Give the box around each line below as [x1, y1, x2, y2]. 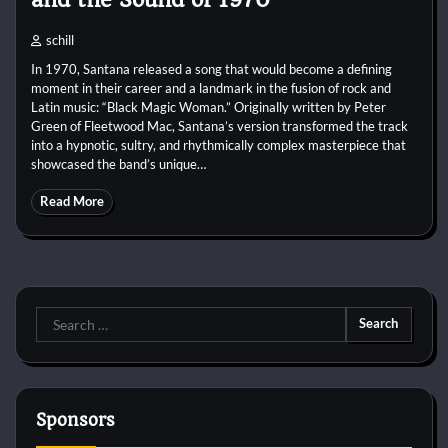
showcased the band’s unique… [31, 155, 206, 172]
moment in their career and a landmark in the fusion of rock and [31, 79, 391, 96]
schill [46, 32, 74, 48]
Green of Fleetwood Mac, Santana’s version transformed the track [31, 117, 408, 134]
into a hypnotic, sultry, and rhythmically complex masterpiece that [31, 136, 406, 153]
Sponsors [36, 409, 115, 430]
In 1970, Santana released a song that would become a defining [31, 60, 392, 77]
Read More [40, 193, 104, 209]
